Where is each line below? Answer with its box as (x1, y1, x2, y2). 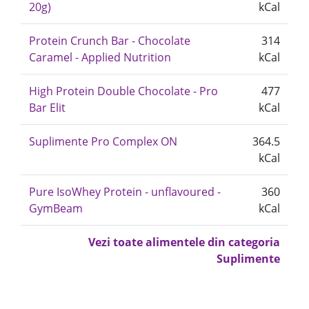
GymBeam (29, 201, 83, 216)
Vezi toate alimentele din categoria (88, 235, 280, 250)
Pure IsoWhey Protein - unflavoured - (29, 184, 221, 199)
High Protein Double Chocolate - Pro (29, 83, 218, 99)
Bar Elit (29, 100, 66, 115)
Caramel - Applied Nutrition (29, 50, 171, 65)
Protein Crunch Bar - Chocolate (29, 33, 190, 48)
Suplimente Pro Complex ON (29, 134, 177, 149)
